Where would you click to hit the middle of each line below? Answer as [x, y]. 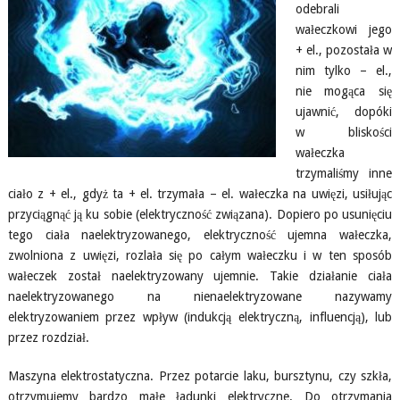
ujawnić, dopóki [344, 112]
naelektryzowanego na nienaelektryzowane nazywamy [200, 296]
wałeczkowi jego [344, 29]
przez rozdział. [48, 337]
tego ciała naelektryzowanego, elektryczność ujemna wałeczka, [200, 235]
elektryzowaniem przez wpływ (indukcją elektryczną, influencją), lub [200, 317]
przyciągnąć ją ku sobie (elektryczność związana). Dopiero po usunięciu [200, 214]
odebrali [317, 9]
